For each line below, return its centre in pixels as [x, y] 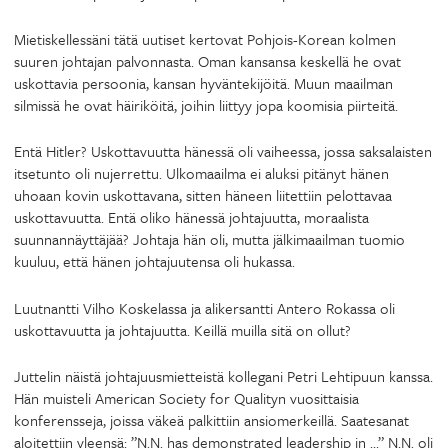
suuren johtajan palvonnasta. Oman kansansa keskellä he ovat [207, 60]
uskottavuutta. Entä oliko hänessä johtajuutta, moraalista [191, 217]
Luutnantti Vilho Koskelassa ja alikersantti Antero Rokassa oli [204, 307]
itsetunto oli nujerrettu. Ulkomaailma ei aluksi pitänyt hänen [201, 173]
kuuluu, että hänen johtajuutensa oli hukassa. [154, 261]
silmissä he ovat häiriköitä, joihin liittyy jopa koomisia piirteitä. [206, 104]
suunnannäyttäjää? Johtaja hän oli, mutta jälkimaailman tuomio [209, 239]
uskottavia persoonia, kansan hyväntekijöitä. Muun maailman [203, 82]
